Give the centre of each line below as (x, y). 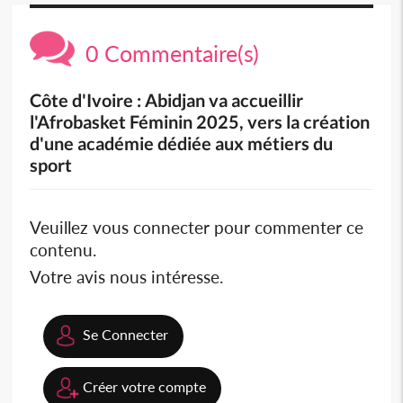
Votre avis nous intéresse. (127, 276)
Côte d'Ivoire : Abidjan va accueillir (167, 99)
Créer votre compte (145, 386)
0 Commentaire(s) (167, 53)
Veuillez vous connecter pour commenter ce (197, 227)
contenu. (63, 249)
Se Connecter (126, 334)
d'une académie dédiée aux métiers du (182, 143)
